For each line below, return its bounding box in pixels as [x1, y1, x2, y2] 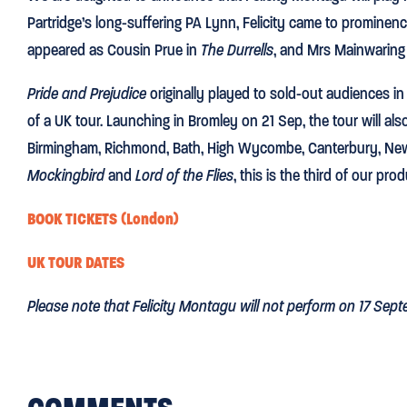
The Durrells [201, 39, 273, 60]
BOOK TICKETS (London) [27, 208, 179, 229]
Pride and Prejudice [27, 83, 146, 104]
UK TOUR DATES [27, 252, 124, 273]
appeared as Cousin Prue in [27, 39, 201, 60]
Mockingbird [27, 164, 104, 185]
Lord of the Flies [135, 164, 233, 185]
